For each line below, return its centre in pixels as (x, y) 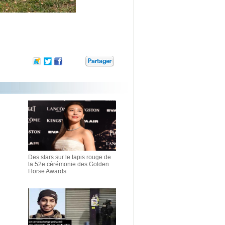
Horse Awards (47, 171)
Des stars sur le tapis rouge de (70, 157)
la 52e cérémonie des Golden (69, 164)
